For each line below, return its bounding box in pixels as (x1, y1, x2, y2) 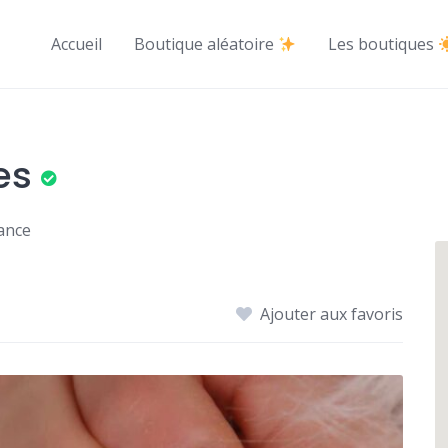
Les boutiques (327, 33, 438, 55)
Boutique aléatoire (133, 33, 278, 55)
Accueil (50, 33, 102, 55)
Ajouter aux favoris (260, 303, 404, 325)
